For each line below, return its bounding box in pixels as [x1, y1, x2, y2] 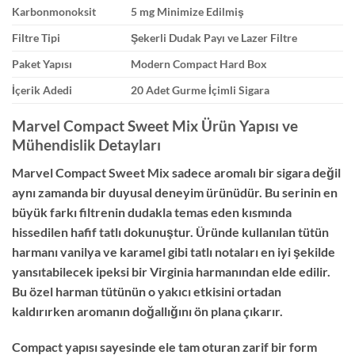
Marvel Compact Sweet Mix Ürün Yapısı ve [12, 116, 298, 136]
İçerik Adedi [12, 83, 72, 97]
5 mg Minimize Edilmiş [131, 5, 245, 19]
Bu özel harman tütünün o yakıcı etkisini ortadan [12, 283, 281, 299]
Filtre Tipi [12, 31, 60, 45]
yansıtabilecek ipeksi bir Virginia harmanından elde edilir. [12, 263, 330, 279]
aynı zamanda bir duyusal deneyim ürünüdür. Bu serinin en [12, 184, 338, 200]
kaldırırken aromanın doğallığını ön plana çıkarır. [12, 303, 283, 319]
